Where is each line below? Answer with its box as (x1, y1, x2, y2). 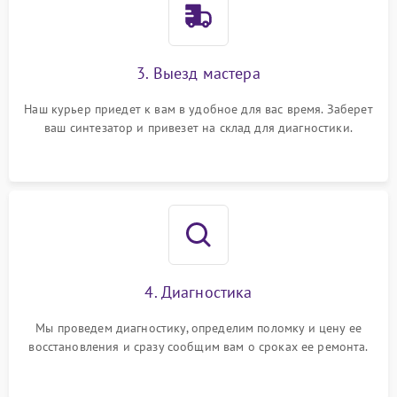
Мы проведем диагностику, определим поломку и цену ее (35, 320, 362, 336)
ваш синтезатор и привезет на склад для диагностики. (44, 120, 353, 136)
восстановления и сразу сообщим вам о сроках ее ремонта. (28, 339, 369, 354)
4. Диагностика (144, 282, 253, 302)
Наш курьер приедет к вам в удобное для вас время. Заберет (24, 101, 373, 117)
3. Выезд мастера (136, 63, 261, 83)
